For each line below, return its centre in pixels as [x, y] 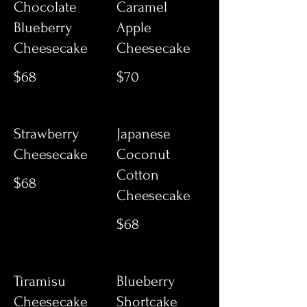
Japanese [144, 134]
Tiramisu [40, 281]
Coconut [143, 154]
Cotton [138, 175]
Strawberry [46, 134]
